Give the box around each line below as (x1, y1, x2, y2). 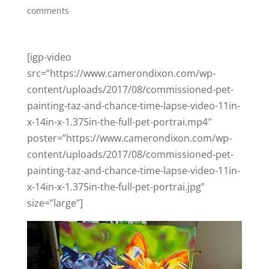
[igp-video (26, 50, 71, 64)
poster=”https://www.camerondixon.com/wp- (26, 131, 232, 145)
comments (26, 5, 69, 16)
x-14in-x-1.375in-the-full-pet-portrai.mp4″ (26, 115, 211, 128)
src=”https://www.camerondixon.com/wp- (26, 67, 216, 80)
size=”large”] (26, 196, 83, 210)
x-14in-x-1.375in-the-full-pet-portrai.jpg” (26, 180, 205, 193)
